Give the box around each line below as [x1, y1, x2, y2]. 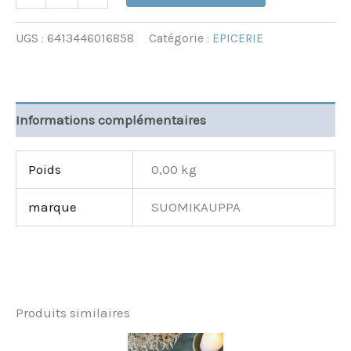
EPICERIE [212, 31, 263, 46]
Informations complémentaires [16, 111, 206, 128]
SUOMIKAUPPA [150, 199, 241, 215]
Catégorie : [149, 31, 212, 46]
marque [28, 199, 78, 215]
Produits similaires [16, 304, 130, 320]
